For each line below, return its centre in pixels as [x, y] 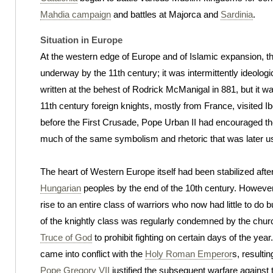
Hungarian [61, 188]
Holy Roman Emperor [189, 253]
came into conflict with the [93, 253]
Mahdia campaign [76, 14]
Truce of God [66, 237]
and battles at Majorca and [166, 14]
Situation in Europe [81, 40]
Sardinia [237, 14]
